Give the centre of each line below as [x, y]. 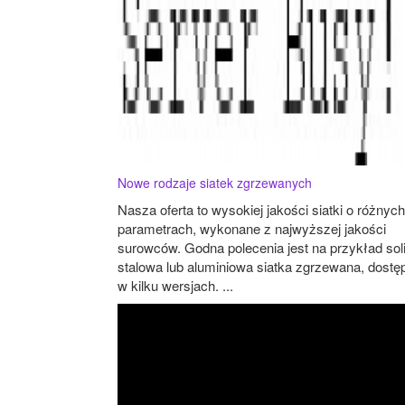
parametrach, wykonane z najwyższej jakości [252, 228]
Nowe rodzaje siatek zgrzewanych [215, 182]
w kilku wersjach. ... [175, 285]
